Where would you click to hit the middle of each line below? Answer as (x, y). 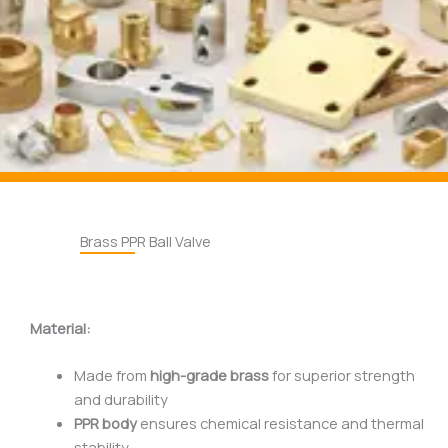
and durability (120, 399)
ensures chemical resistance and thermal (280, 423)
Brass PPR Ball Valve (145, 240)
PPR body (105, 423)
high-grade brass (209, 375)
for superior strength (341, 375)
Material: (60, 327)
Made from (111, 375)
